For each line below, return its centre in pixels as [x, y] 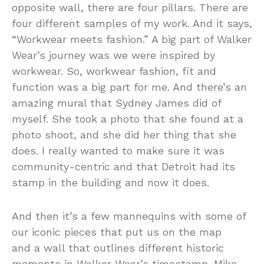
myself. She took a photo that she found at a [128, 119]
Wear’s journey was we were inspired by [113, 55]
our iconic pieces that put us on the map [117, 232]
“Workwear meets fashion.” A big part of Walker [132, 39]
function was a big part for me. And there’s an [129, 87]
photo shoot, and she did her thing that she [124, 135]
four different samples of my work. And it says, [132, 23]
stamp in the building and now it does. [112, 182]
